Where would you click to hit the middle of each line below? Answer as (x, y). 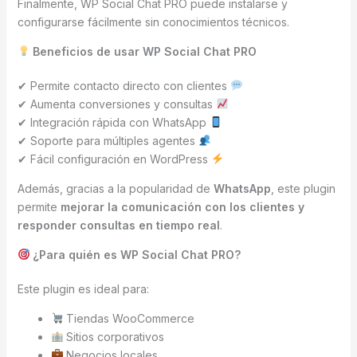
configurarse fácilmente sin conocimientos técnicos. (153, 22)
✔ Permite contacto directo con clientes (124, 85)
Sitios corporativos (114, 336)
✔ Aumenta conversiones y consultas (116, 104)
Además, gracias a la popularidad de (115, 188)
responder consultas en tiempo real (118, 225)
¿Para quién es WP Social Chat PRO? (135, 254)
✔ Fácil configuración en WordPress (114, 159)
